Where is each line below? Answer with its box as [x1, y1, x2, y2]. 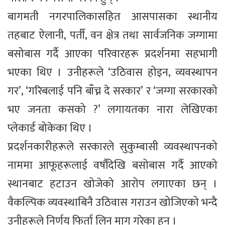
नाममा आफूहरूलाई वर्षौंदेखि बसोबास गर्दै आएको [8, 156, 217, 175]
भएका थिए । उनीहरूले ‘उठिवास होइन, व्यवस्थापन [8, 63, 217, 82]
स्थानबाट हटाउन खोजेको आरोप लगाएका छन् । [8, 175, 217, 194]
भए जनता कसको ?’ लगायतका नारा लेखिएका [8, 100, 217, 120]
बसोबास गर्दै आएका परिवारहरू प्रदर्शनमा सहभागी [8, 45, 217, 64]
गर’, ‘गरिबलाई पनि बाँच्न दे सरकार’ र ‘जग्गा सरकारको [8, 82, 217, 101]
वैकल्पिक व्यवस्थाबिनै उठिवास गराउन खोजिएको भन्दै [8, 193, 217, 212]
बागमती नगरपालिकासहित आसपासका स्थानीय [8, 8, 217, 27]
